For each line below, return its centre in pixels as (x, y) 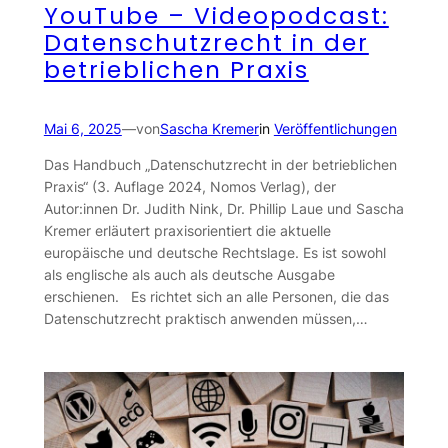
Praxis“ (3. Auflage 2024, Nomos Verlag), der (189, 187)
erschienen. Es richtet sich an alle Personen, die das (216, 297)
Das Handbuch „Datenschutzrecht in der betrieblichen (220, 165)
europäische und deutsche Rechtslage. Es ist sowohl (214, 253)
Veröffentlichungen (335, 129)
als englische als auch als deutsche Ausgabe (189, 275)
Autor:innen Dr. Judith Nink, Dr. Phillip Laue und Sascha (223, 209)
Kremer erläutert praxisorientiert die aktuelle (187, 231)
